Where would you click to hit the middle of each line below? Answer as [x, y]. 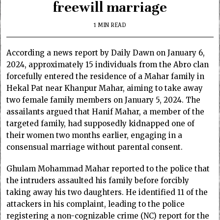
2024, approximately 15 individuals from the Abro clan [108, 64]
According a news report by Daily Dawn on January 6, [106, 53]
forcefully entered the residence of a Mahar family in [106, 76]
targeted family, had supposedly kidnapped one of [101, 123]
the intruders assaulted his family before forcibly [98, 180]
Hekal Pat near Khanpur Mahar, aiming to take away [105, 88]
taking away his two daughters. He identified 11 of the [107, 192]
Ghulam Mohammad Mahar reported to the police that [108, 168]
